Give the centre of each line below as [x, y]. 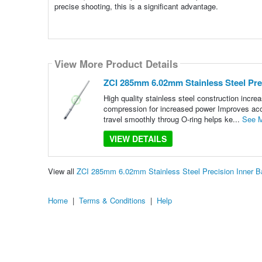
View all [62, 171]
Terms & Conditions [112, 200]
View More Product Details [116, 63]
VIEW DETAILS [138, 139]
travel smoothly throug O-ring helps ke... [173, 119]
